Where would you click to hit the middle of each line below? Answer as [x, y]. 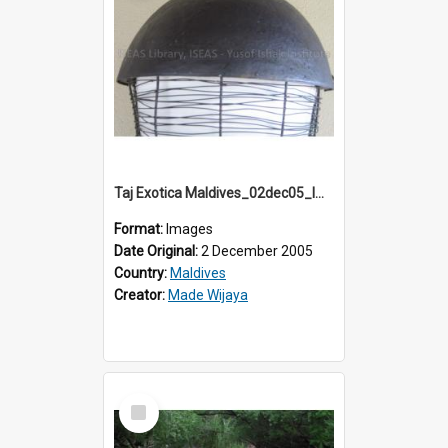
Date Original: [157, 250]
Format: [140, 228]
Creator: [141, 294]
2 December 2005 [257, 250]
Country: [142, 272]
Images [189, 228]
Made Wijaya [208, 294]
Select [144, 400]
